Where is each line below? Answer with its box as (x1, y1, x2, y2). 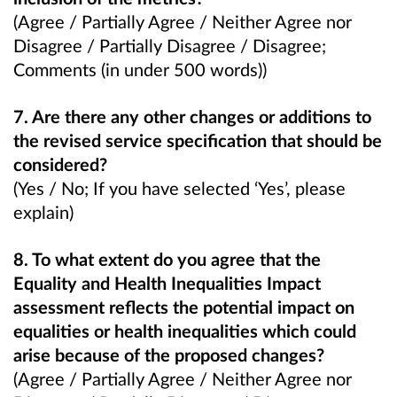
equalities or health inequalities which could (13, 320, 356, 342)
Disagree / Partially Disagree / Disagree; (13, 34, 326, 56)
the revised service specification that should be (13, 129, 382, 151)
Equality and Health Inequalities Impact (13, 272, 321, 294)
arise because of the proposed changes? (13, 344, 324, 366)
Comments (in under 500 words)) (13, 58, 267, 80)
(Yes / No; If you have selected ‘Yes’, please (13, 177, 346, 198)
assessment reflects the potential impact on (13, 296, 354, 318)
